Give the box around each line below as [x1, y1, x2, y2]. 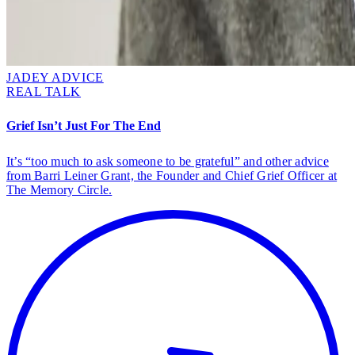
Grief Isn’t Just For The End [6, 119, 161, 133]
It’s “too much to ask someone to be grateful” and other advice [6, 154, 329, 168]
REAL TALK [6, 84, 82, 98]
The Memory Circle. [6, 182, 113, 197]
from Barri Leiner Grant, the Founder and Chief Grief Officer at [6, 168, 338, 182]
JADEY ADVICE [6, 70, 104, 84]
